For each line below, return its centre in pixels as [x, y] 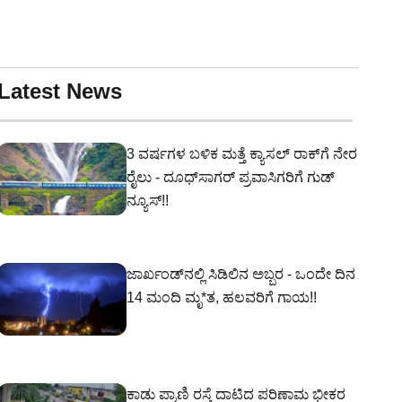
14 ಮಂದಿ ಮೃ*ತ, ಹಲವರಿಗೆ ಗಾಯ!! [222, 297]
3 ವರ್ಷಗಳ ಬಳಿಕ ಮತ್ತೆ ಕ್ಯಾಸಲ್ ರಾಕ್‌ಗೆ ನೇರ [242, 154]
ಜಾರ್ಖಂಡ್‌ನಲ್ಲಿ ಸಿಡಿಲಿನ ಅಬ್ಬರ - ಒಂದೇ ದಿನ [241, 274]
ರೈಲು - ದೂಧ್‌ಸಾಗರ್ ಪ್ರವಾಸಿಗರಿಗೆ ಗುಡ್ [231, 177]
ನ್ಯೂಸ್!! [148, 201]
